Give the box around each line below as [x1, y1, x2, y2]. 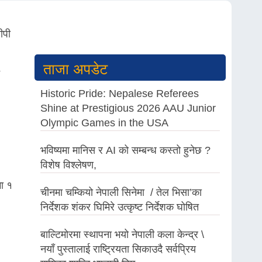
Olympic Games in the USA [40, 117, 168, 129]
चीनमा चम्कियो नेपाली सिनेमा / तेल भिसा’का [40, 187, 202, 198]
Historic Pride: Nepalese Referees [40, 88, 199, 99]
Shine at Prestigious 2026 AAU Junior [40, 102, 216, 114]
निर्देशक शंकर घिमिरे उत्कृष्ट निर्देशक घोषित [40, 201, 199, 213]
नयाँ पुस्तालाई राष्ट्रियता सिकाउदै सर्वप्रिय [40, 243, 196, 255]
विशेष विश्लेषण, [40, 159, 96, 171]
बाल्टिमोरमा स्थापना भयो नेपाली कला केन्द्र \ [40, 229, 204, 240]
